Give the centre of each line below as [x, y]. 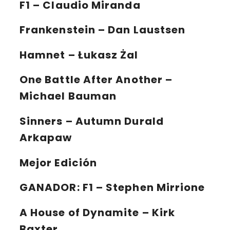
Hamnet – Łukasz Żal [79, 55]
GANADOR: [51, 188]
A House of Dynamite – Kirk [98, 212]
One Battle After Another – [96, 80]
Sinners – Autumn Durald [92, 121]
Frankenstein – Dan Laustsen [103, 30]
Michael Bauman [68, 96]
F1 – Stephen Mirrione [144, 188]
